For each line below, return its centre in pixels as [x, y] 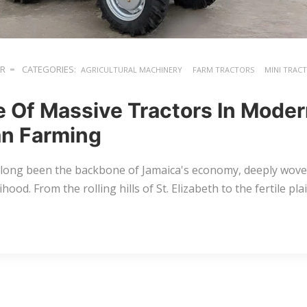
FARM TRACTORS [223, 69]
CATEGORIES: [48, 69]
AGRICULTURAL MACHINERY [132, 69]
